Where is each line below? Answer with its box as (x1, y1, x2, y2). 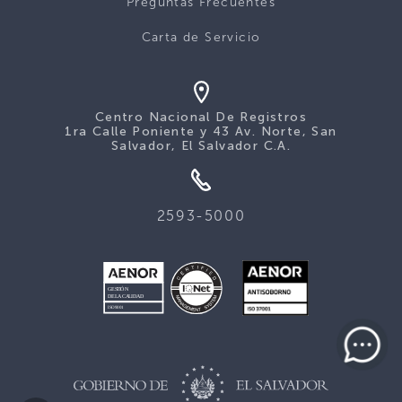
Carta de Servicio (141, 30, 261, 46)
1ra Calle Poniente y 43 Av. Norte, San (65, 124, 337, 140)
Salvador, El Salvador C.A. (110, 138, 292, 154)
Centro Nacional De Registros (94, 109, 308, 126)
